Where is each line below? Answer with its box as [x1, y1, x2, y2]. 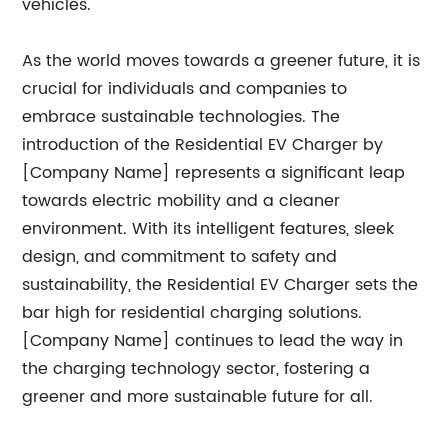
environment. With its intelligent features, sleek [22, 215, 395, 242]
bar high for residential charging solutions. [22, 299, 363, 326]
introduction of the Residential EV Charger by [22, 131, 384, 158]
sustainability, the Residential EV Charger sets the [22, 271, 419, 298]
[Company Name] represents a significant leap [22, 159, 406, 186]
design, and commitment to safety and [22, 243, 338, 270]
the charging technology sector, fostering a [22, 355, 371, 382]
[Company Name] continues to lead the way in [22, 327, 404, 354]
